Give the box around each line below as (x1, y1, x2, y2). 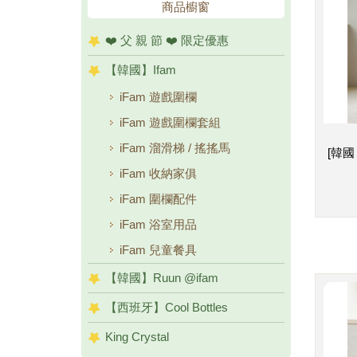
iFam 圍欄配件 (120, 192, 197, 206)
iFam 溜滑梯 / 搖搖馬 (120, 141, 230, 155)
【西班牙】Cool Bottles (105, 300, 228, 314)
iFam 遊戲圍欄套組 (120, 116, 221, 129)
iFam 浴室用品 (120, 218, 197, 231)
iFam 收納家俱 (120, 167, 197, 180)
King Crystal (105, 330, 169, 343)
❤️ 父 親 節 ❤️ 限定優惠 (105, 33, 229, 47)
